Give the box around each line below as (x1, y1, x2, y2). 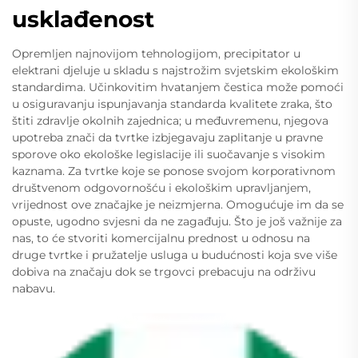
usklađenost (12, 6, 154, 34)
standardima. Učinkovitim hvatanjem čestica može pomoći (12, 80, 344, 95)
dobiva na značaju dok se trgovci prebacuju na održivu (12, 265, 316, 280)
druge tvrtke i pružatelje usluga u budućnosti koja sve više (12, 248, 337, 263)
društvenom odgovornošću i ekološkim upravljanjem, (12, 181, 311, 196)
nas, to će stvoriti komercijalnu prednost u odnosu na (12, 231, 310, 246)
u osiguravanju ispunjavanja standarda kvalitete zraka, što (12, 97, 332, 112)
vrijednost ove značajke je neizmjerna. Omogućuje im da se (12, 197, 344, 213)
